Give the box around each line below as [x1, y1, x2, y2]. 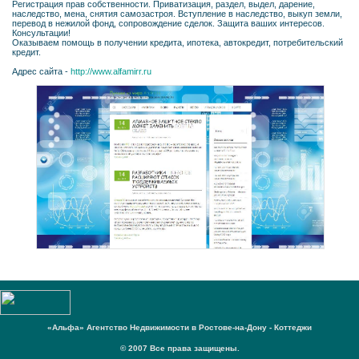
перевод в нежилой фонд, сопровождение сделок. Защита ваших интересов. [12, 18, 325, 29]
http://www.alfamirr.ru [71, 67, 151, 77]
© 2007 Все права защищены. [119, 344, 240, 353]
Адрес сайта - [12, 67, 71, 77]
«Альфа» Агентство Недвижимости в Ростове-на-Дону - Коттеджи [47, 323, 312, 332]
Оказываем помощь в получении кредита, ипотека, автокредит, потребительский [12, 38, 343, 48]
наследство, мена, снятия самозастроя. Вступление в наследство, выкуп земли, [12, 9, 342, 19]
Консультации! [12, 28, 71, 38]
